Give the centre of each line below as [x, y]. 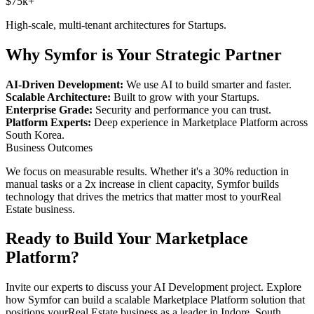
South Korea [34, 135]
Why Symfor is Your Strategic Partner [144, 54]
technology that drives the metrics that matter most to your [133, 196]
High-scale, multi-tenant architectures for [97, 25]
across [293, 122]
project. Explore [265, 287]
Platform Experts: [48, 122]
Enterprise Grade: [49, 109]
